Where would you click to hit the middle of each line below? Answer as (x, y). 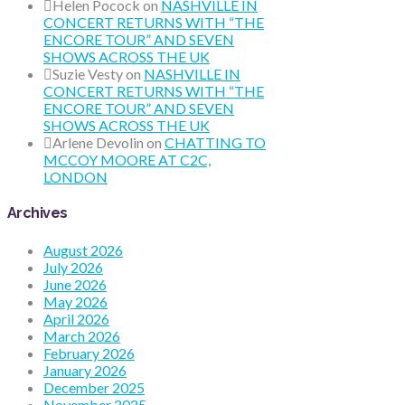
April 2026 (76, 318)
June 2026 (75, 284)
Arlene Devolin (98, 143)
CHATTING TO (215, 143)
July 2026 (73, 267)
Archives (38, 213)
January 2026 (85, 370)
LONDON (75, 177)
